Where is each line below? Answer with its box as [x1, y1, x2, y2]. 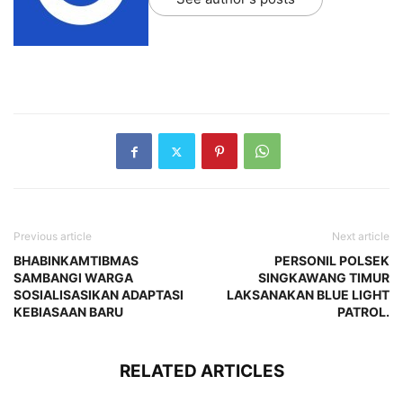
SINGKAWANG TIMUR [258, 270, 390, 286]
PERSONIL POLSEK [274, 253, 390, 269]
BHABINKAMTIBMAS [13, 253, 139, 269]
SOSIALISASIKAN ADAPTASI [13, 287, 184, 303]
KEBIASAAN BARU [13, 304, 123, 320]
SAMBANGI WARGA [13, 270, 133, 286]
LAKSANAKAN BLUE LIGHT [227, 287, 390, 303]
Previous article [13, 229, 92, 244]
